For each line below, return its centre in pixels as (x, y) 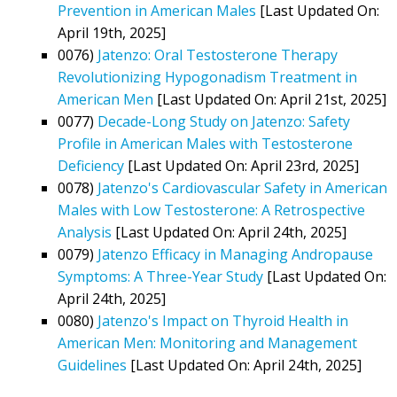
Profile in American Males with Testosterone (205, 143)
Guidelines (92, 365)
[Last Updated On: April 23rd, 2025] (241, 165)
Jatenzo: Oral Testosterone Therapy (218, 54)
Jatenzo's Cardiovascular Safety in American (242, 187)
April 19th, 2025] (112, 32)
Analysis (85, 232)
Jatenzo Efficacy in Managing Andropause (235, 254)
